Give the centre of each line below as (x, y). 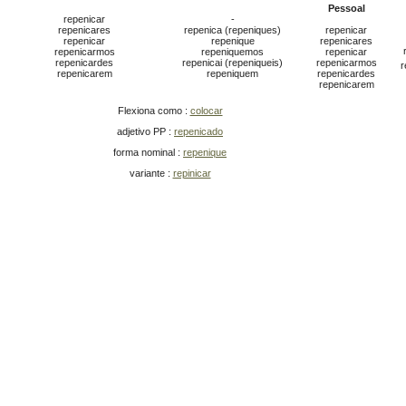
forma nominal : (148, 153)
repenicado (198, 132)
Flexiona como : (154, 111)
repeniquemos (232, 52)
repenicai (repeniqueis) (232, 63)
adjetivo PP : (145, 132)
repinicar (192, 174)
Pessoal (346, 9)
